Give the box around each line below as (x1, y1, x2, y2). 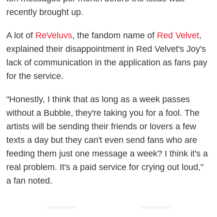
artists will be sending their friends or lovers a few (6, 121, 197, 131)
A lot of (6, 30, 36, 40)
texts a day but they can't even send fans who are (6, 135, 198, 145)
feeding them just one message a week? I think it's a (6, 148, 208, 158)
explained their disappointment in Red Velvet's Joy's (6, 44, 206, 54)
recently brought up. (6, 7, 86, 17)
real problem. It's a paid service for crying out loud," (6, 162, 204, 172)
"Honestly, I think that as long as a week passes (6, 94, 190, 104)
